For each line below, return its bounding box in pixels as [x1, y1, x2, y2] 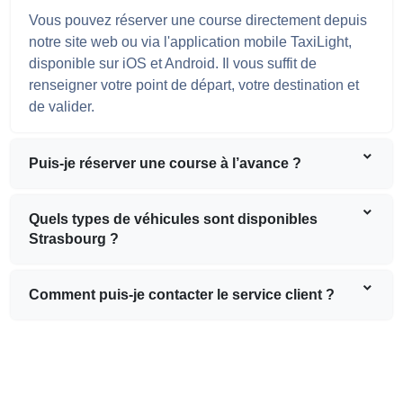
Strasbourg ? [29, 231, 119, 247]
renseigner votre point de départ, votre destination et [29, 77, 359, 94]
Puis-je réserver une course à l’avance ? [29, 156, 301, 172]
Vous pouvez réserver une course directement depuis [29, 13, 367, 29]
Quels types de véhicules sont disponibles [29, 211, 318, 228]
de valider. [29, 99, 94, 115]
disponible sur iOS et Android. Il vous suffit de [29, 56, 317, 72]
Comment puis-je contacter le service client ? [29, 287, 335, 303]
